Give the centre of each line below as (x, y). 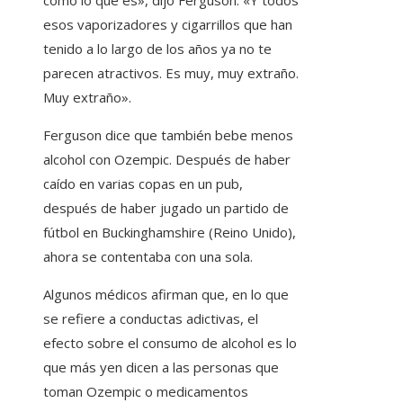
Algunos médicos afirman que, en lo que (166, 295)
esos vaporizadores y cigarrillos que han (168, 25)
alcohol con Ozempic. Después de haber (167, 160)
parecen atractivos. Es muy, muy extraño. (171, 73)
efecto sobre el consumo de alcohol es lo (170, 343)
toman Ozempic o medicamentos (146, 392)
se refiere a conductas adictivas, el (151, 319)
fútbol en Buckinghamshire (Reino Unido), (170, 233)
